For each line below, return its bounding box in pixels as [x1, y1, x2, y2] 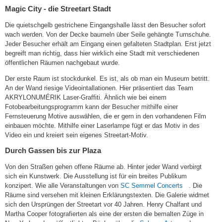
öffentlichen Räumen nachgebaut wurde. [5, 58, 120, 66]
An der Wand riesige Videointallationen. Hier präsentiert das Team [5, 84, 193, 92]
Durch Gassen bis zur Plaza [5, 146, 101, 155]
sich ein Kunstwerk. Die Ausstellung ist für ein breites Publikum [5, 172, 187, 180]
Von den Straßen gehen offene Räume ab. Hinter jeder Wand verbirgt [5, 163, 202, 170]
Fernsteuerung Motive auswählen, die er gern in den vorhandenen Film [5, 112, 206, 120]
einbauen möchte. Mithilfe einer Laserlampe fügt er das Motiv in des [5, 121, 200, 129]
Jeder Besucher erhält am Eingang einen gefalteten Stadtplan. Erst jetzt [5, 40, 211, 48]
